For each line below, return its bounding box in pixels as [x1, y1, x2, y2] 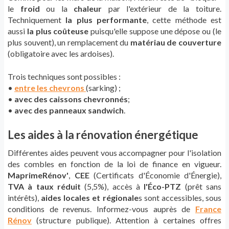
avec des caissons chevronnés [14, 94, 128, 104]
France [195, 204, 221, 214]
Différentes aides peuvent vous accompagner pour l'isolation [8, 148, 221, 158]
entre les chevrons [14, 83, 86, 93]
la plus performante [65, 15, 147, 25]
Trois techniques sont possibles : [8, 72, 121, 82]
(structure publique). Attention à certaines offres [32, 215, 221, 225]
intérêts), [8, 193, 39, 203]
